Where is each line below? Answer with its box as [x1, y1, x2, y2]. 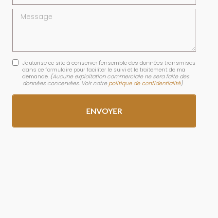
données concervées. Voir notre [22, 79, 109, 87]
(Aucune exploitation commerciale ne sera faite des [50, 72, 189, 80]
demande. [22, 72, 50, 80]
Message [11, 7, 46, 19]
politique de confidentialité [108, 79, 181, 87]
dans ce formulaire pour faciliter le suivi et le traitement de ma [22, 65, 185, 73]
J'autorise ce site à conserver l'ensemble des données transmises [22, 58, 196, 67]
